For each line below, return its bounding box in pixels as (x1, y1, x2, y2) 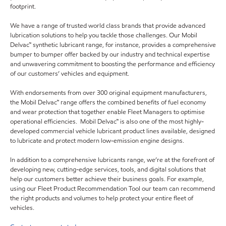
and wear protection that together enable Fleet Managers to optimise (10, 107, 205, 117)
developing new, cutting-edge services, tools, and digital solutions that (10, 164, 206, 174)
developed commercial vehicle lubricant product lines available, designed (10, 126, 215, 136)
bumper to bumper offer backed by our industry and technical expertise (10, 49, 210, 59)
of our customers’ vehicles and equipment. (10, 69, 129, 78)
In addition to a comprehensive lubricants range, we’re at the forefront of (10, 155, 214, 164)
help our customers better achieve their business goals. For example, (10, 174, 204, 184)
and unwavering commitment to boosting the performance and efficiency (10, 59, 215, 69)
